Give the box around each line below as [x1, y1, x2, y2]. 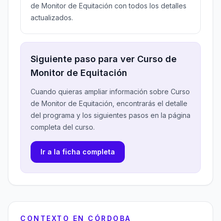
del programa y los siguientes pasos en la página [31, 111, 190, 119]
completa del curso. [31, 123, 95, 131]
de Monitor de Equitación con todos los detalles [31, 1, 186, 10]
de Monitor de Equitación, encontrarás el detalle [31, 99, 187, 108]
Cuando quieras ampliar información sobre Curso [31, 87, 190, 96]
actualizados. [31, 13, 73, 22]
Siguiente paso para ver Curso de [31, 54, 177, 64]
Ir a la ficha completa [40, 147, 115, 156]
